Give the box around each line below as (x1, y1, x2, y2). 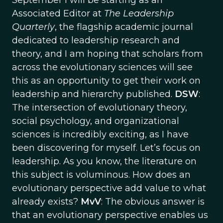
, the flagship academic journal (55, 21, 193, 32)
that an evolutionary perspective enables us (12, 210, 208, 221)
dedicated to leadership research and (12, 35, 180, 46)
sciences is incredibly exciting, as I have (12, 129, 189, 140)
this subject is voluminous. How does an (12, 169, 191, 180)
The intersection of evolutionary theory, (12, 102, 187, 113)
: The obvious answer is (101, 196, 205, 207)
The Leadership (104, 8, 174, 19)
